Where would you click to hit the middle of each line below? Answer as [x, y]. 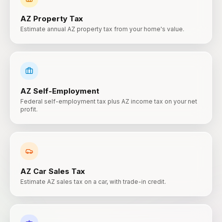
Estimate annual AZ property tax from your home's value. [102, 29]
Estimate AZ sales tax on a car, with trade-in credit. [93, 182]
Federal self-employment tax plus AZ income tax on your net [109, 101]
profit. [29, 109]
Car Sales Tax [59, 171]
